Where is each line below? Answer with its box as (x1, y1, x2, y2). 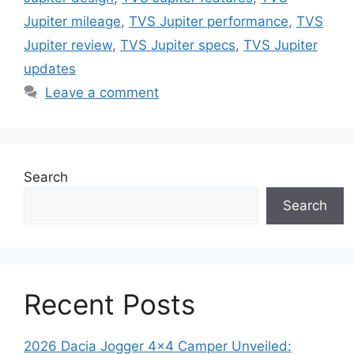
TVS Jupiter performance (129, 13, 288, 29)
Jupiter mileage (24, 13, 121, 29)
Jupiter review (24, 36, 112, 53)
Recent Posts (24, 287, 195, 321)
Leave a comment (45, 84, 160, 100)
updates (24, 60, 76, 77)
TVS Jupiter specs (120, 36, 235, 53)
